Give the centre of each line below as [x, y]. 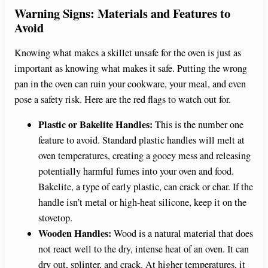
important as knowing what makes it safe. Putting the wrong [131, 68]
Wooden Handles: [75, 234]
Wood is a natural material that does [182, 234]
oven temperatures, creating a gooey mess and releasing [144, 156]
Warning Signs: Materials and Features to [122, 13]
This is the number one [198, 125]
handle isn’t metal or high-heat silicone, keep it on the [142, 202]
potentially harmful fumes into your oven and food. [136, 171]
